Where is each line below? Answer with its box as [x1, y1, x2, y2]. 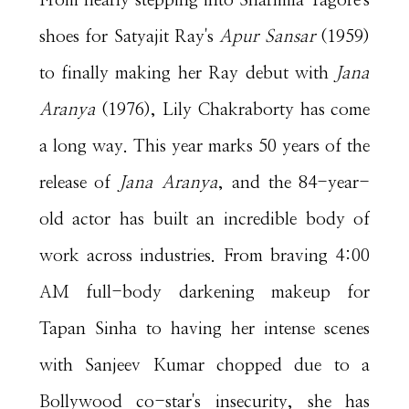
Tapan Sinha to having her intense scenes [38, 320, 371, 338]
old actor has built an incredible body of [38, 210, 371, 228]
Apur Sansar [219, 27, 321, 46]
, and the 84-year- [218, 173, 371, 192]
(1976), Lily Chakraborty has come [95, 100, 371, 119]
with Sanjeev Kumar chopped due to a [38, 356, 371, 374]
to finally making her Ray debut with [38, 64, 336, 82]
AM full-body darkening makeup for [38, 283, 371, 301]
